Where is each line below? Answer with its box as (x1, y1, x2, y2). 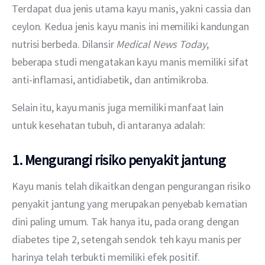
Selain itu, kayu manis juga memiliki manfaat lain (12, 100, 227, 114)
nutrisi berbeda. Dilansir (12, 37, 114, 51)
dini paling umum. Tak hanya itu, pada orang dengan (12, 214, 242, 228)
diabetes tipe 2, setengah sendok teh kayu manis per (12, 232, 244, 246)
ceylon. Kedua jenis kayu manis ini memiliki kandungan (12, 19, 251, 33)
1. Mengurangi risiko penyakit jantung (12, 151, 226, 170)
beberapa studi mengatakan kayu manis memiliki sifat (12, 54, 251, 69)
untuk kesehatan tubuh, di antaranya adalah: (12, 118, 205, 132)
